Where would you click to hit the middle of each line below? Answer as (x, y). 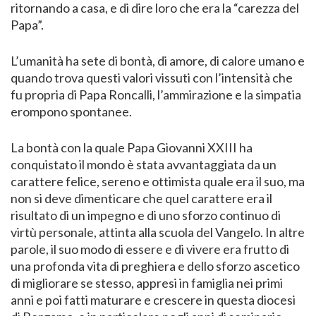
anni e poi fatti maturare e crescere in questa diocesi (153, 300)
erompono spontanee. (71, 112)
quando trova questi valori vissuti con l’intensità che (152, 78)
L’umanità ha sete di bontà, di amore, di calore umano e (158, 61)
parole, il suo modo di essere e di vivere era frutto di (150, 249)
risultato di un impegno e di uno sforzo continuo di (146, 215)
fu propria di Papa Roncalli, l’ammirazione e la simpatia (156, 95)
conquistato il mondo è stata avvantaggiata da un (144, 165)
